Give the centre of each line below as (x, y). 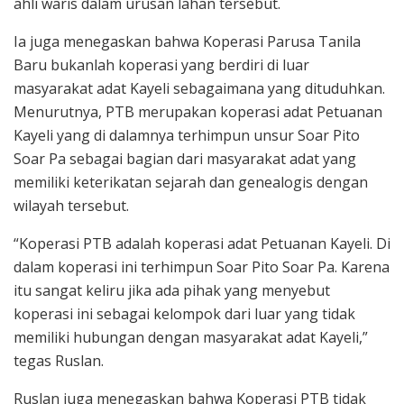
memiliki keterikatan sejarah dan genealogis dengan (191, 182)
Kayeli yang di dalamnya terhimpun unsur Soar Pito (187, 135)
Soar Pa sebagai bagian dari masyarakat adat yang (185, 158)
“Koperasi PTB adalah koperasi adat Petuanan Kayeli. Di (202, 243)
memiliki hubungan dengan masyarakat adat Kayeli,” (191, 337)
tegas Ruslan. (59, 360)
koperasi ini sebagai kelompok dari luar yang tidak (184, 313)
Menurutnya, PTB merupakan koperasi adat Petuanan (198, 111)
